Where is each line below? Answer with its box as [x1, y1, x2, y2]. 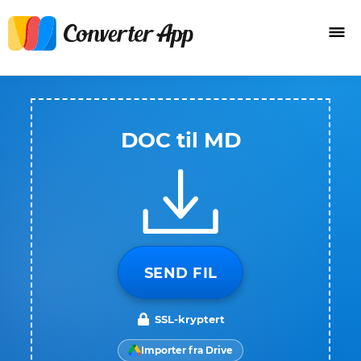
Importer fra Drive [141, 344, 233, 356]
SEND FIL [143, 264, 218, 282]
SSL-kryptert [154, 313, 225, 326]
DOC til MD [120, 127, 241, 153]
